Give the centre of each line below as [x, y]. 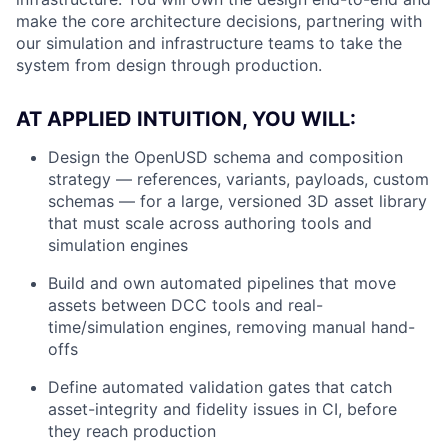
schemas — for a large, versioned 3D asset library [237, 200]
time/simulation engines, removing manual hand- [231, 326]
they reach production [132, 430]
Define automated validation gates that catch [220, 386]
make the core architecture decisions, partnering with [219, 20]
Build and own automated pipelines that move [222, 282]
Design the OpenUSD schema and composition [225, 156]
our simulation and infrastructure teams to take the [209, 42]
